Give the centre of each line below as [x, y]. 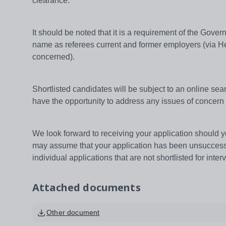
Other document [73, 213]
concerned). [53, 57]
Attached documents [87, 188]
